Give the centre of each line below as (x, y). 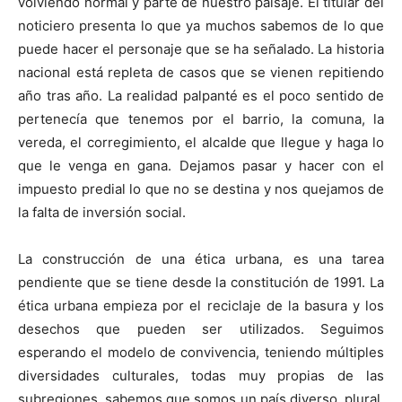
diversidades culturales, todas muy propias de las (201, 375)
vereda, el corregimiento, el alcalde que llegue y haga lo (201, 142)
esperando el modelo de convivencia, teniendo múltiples (201, 352)
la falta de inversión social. (102, 212)
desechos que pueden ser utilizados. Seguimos (201, 328)
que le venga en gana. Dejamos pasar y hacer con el (201, 165)
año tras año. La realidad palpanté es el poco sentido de (201, 95)
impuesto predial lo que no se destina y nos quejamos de (201, 188)
